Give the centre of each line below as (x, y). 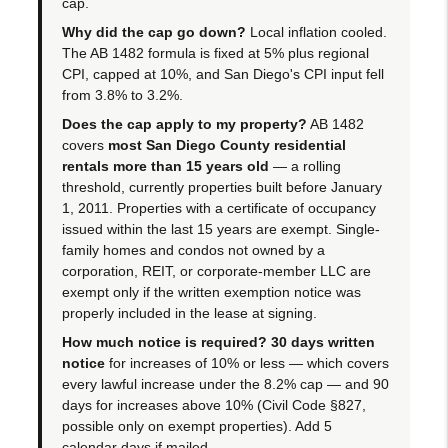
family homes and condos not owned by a (194, 249)
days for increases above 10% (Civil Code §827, (214, 404)
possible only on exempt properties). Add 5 (197, 425)
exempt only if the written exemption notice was (212, 291)
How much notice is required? (165, 341)
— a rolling (305, 165)
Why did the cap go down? (154, 31)
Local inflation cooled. (317, 31)
